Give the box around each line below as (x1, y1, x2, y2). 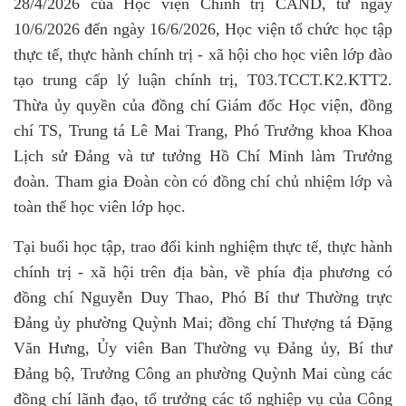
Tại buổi (14, 237, 73, 256)
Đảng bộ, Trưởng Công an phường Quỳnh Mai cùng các (14, 364, 392, 382)
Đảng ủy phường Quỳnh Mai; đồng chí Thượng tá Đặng (14, 314, 392, 332)
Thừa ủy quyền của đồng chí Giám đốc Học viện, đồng (14, 96, 392, 114)
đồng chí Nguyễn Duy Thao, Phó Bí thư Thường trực (14, 288, 392, 306)
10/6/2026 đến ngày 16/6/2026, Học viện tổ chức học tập (14, 20, 392, 38)
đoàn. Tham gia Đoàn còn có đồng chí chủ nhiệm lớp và (14, 172, 392, 190)
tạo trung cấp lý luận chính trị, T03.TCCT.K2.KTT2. (14, 71, 392, 89)
